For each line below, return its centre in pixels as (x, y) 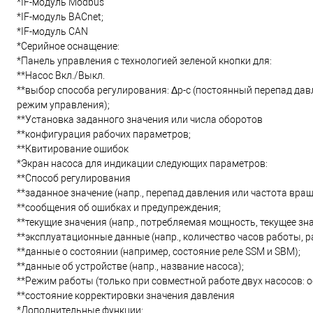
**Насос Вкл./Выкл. (61, 75)
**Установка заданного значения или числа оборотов (140, 119)
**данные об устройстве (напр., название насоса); (130, 266)
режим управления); (63, 105)
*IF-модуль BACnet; (60, 17)
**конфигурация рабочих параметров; (104, 134)
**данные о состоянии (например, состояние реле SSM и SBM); (159, 252)
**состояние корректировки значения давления (126, 296)
